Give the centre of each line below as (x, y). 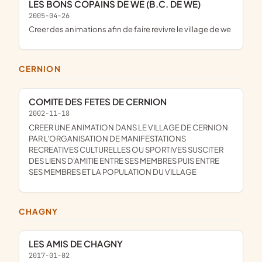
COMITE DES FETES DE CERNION (101, 101)
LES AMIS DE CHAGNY (78, 244)
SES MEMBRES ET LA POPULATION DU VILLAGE (113, 171)
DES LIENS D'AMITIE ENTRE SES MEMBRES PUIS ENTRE (124, 160)
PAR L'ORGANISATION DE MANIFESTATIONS (107, 138)
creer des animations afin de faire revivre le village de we (133, 29)
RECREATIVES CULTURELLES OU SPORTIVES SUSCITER (126, 149)
